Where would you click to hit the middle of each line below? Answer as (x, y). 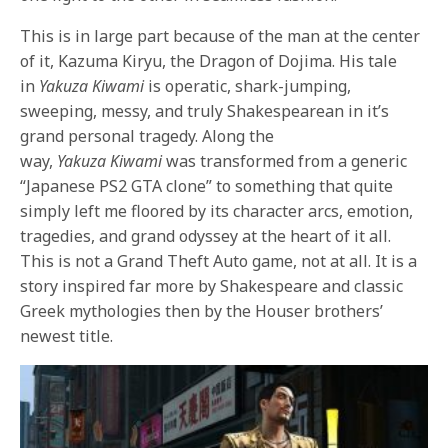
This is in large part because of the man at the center (220, 36)
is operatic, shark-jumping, (248, 86)
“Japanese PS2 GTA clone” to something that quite (207, 186)
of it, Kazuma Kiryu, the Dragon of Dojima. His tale (209, 61)
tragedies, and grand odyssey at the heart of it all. (206, 236)
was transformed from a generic (285, 161)
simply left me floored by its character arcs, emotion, (217, 211)
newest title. (67, 336)
